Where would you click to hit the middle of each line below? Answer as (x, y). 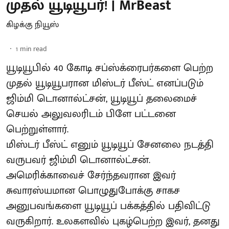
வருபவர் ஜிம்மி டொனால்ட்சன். (78, 160)
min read (33, 49)
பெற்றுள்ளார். (37, 129)
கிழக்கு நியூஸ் (32, 25)
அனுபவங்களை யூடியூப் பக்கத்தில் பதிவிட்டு (108, 206)
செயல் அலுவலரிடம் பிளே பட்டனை (91, 114)
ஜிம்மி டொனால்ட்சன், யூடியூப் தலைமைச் (101, 98)
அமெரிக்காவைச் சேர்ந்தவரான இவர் (91, 175)
